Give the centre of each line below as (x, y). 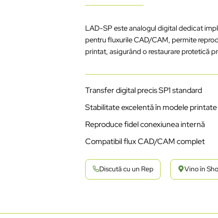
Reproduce (105, 124)
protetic (194, 51)
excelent (136, 107)
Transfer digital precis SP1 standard (144, 90)
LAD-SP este (107, 28)
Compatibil (104, 141)
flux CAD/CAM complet (164, 141)
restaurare (164, 51)
